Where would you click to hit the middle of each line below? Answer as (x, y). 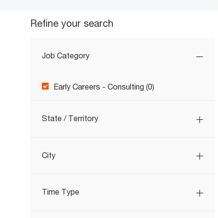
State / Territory (70, 118)
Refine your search (72, 23)
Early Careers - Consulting (99, 87)
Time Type (61, 192)
